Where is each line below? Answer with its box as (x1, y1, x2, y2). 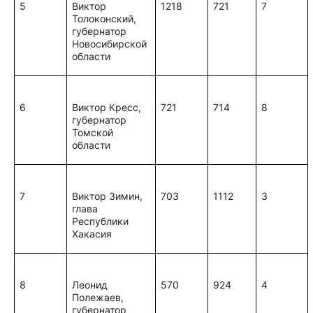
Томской (72, 126, 114, 138)
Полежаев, (72, 291, 124, 303)
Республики (72, 215, 129, 227)
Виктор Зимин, (72, 190, 143, 202)
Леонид (72, 279, 108, 291)
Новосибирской (72, 38, 147, 50)
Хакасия (72, 228, 112, 240)
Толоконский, (72, 13, 137, 24)
